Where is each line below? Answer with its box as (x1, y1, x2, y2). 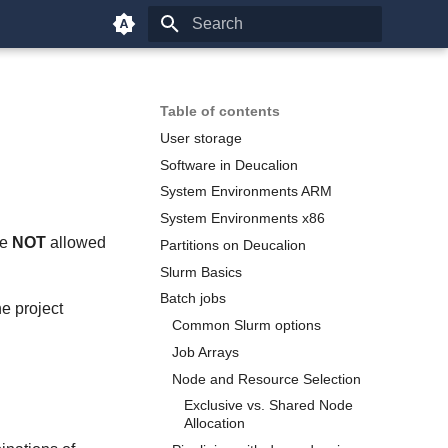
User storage (160, 129, 242, 146)
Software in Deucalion (160, 156, 298, 173)
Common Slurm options (172, 317, 321, 333)
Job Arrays (172, 343, 239, 360)
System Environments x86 (160, 210, 325, 226)
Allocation (184, 415, 245, 432)
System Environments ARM (160, 183, 332, 200)
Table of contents (160, 103, 280, 119)
